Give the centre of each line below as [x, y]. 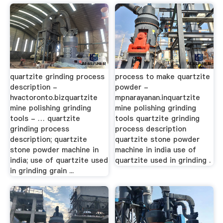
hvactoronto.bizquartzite [54, 98]
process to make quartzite [163, 77]
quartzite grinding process [57, 77]
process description [151, 129]
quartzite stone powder [158, 139]
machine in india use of [156, 150]
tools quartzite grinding [158, 118]
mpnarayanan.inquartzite [158, 98]
